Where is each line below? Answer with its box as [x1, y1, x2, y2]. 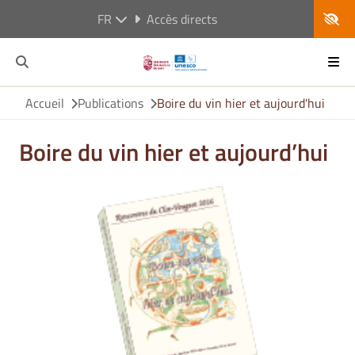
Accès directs [146, 10, 217, 29]
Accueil [25, 94, 64, 113]
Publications [78, 94, 143, 113]
